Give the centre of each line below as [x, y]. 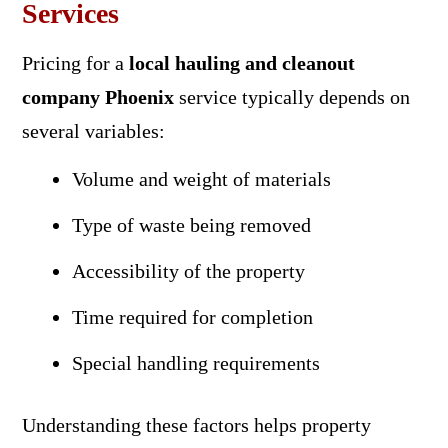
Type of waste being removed [191, 224]
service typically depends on [291, 96]
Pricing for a [75, 62]
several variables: [93, 130]
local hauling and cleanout [241, 62]
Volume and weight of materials [201, 178]
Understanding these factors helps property [196, 424]
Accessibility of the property [188, 270]
